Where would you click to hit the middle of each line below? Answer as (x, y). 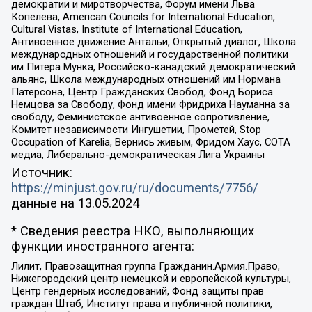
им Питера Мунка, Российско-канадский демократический (153, 67)
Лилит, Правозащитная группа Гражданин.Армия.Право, (145, 266)
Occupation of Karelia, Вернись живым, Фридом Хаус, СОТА (150, 142)
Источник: (41, 172)
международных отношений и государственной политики (149, 55)
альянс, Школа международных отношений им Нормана (146, 80)
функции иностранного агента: (102, 247)
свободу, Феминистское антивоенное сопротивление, (140, 117)
